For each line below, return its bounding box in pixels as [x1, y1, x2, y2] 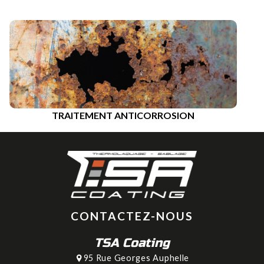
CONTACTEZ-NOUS [71, 209, 193, 223]
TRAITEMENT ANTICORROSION [52, 109, 194, 121]
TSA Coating [94, 236, 170, 251]
